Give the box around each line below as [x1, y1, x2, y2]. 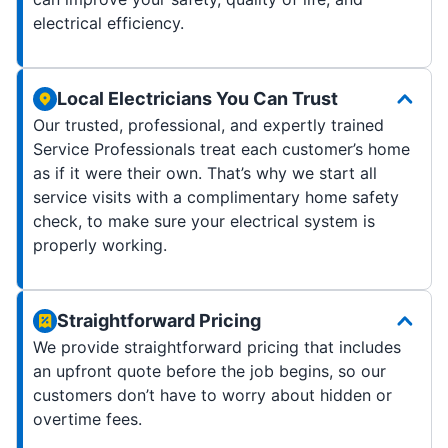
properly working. [33, 235, 167, 256]
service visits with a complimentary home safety [33, 187, 399, 208]
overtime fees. [33, 409, 142, 430]
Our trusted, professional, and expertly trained [33, 115, 384, 136]
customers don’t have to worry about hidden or [33, 385, 392, 406]
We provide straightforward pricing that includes [33, 337, 401, 358]
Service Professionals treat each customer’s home [33, 139, 410, 160]
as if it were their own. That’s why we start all [33, 163, 377, 184]
